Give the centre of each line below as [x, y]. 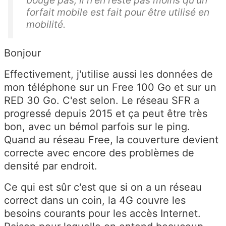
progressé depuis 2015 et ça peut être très [106, 114]
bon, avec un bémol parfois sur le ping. [97, 127]
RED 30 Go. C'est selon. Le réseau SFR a [102, 101]
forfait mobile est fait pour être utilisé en [118, 12]
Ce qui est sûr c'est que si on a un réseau [103, 187]
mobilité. [47, 24]
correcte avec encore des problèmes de [99, 153]
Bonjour [22, 53]
